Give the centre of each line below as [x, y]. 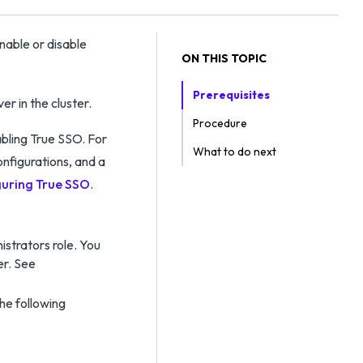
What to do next [235, 152]
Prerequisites [231, 95]
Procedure [220, 123]
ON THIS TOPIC [224, 58]
